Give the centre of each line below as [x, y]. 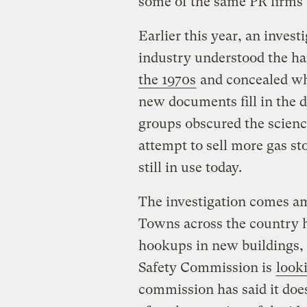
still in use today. [192, 168]
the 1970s [167, 80]
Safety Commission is [207, 268]
